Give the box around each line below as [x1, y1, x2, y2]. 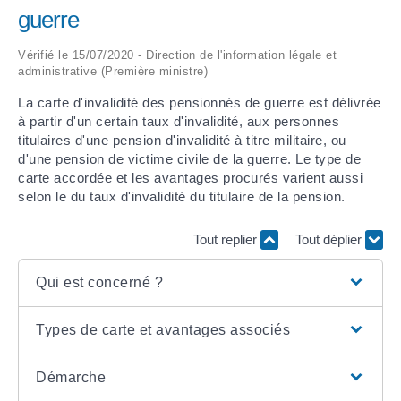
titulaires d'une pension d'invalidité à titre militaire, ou [18, 132, 346, 149]
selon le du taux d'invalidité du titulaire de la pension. [18, 189, 346, 205]
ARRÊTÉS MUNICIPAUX [18, 30, 160, 48]
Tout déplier [295, 231, 365, 247]
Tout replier [192, 231, 260, 247]
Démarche [36, 370, 107, 386]
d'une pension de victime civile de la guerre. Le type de [18, 151, 361, 167]
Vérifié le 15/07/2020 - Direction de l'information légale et [18, 48, 337, 63]
